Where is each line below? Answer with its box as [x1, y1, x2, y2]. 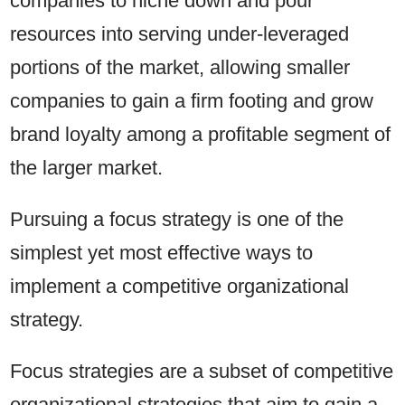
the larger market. [10, 156, 169, 180]
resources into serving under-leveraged [10, 23, 350, 46]
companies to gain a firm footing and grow [10, 89, 374, 113]
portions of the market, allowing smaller [10, 56, 351, 80]
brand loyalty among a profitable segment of [10, 123, 391, 146]
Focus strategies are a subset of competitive [10, 360, 394, 383]
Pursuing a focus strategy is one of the [10, 208, 344, 231]
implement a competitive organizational [10, 275, 350, 298]
